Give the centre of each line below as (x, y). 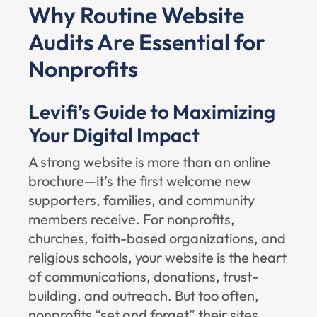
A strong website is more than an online (149, 162)
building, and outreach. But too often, (144, 295)
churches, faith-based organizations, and (157, 238)
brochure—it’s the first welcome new (140, 181)
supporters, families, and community (142, 200)
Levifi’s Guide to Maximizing (152, 111)
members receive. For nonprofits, (132, 219)
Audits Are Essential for (147, 42)
